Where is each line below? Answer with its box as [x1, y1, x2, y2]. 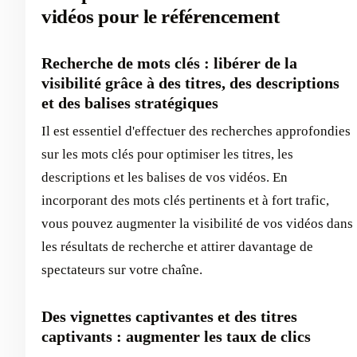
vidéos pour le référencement [41, 5, 280, 27]
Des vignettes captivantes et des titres [41, 307, 297, 325]
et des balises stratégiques [41, 93, 218, 112]
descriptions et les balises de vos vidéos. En [41, 169, 288, 185]
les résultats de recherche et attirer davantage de [41, 238, 313, 254]
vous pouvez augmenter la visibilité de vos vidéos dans [41, 215, 353, 231]
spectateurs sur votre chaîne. [41, 261, 202, 277]
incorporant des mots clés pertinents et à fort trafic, [41, 192, 329, 208]
